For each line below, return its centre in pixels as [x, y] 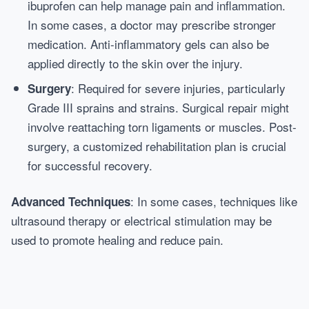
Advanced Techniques [71, 201]
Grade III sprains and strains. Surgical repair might [158, 107]
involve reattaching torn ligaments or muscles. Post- [162, 127]
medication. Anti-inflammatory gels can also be [148, 44]
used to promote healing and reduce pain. [117, 240]
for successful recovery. [90, 165]
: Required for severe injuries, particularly [178, 88]
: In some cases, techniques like [214, 201]
